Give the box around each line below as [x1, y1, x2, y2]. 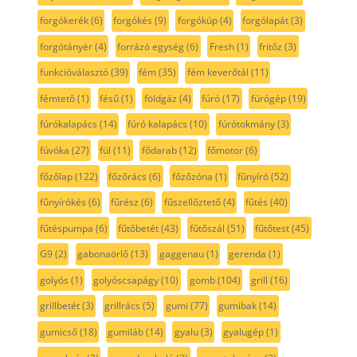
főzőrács [108, 169, 147, 183]
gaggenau [159, 247, 204, 261]
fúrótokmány [218, 117, 275, 131]
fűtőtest [255, 221, 290, 235]
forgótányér [39, 39, 92, 53]
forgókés [113, 14, 153, 28]
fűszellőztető [163, 195, 221, 210]
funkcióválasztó [39, 65, 108, 80]
